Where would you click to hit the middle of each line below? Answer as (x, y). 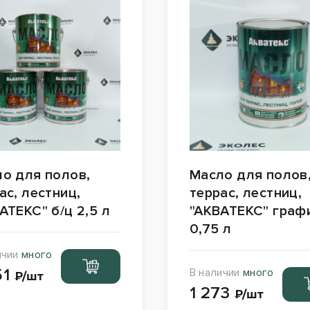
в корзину (91, 274)
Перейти (91, 260)
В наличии (216, 273)
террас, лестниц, (246, 193)
